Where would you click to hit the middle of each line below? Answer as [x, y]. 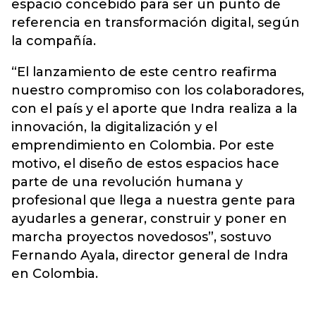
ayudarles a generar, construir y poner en [149, 219]
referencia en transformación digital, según [156, 23]
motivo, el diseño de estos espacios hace [145, 164]
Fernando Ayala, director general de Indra [150, 255]
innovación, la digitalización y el [114, 127]
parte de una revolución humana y [127, 182]
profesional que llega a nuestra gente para [153, 200]
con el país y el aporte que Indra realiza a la [154, 109]
